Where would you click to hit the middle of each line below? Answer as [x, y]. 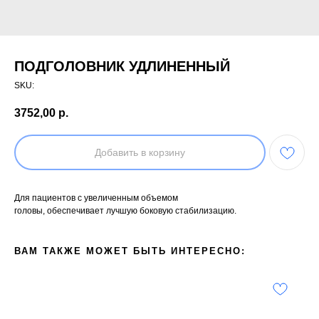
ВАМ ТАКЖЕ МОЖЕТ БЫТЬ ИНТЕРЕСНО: [130, 251]
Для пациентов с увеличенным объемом [96, 198]
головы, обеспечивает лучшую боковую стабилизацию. [125, 211]
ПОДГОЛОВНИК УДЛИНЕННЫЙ [122, 66]
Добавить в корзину [140, 153]
